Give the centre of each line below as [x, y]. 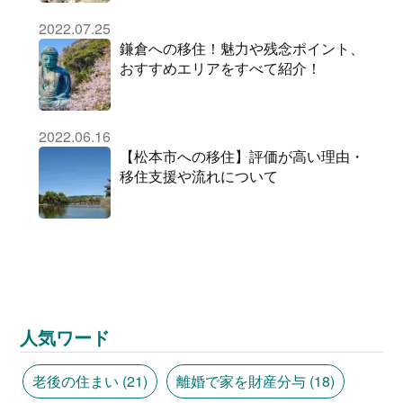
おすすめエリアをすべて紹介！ [220, 68]
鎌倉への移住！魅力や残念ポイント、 [242, 48]
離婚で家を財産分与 [241, 381]
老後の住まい [75, 381]
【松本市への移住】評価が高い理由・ [242, 156]
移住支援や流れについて [198, 176]
